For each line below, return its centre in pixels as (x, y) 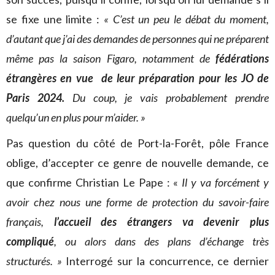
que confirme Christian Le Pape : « (94, 182)
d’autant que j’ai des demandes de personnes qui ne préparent (137, 39)
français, (30, 222)
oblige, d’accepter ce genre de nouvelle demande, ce (137, 163)
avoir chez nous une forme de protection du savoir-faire (137, 202)
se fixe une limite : (55, 19)
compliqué (30, 241)
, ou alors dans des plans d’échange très (161, 241)
